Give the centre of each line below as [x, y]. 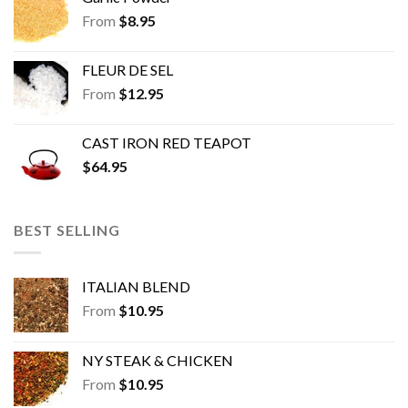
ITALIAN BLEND [136, 286]
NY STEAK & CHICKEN [158, 360]
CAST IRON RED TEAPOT [167, 143]
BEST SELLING [67, 230]
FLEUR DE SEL [127, 70]
